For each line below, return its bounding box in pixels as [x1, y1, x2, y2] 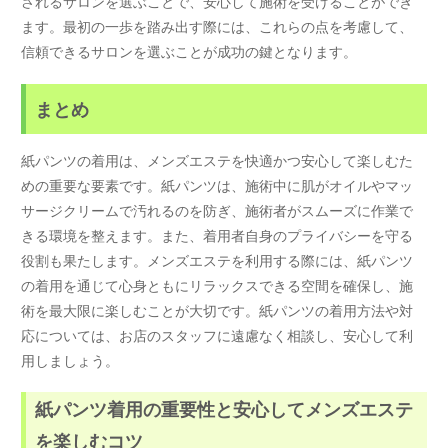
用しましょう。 [21, 349, 120, 370]
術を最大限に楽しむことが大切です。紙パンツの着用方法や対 [21, 299, 414, 320]
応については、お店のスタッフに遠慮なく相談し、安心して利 [21, 324, 414, 345]
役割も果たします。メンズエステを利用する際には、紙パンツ [21, 249, 414, 270]
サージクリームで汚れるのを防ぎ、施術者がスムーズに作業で [21, 199, 414, 220]
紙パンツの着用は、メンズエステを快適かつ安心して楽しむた [21, 149, 414, 170]
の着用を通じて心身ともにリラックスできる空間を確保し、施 [21, 274, 414, 295]
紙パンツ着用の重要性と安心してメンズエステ [35, 395, 414, 422]
